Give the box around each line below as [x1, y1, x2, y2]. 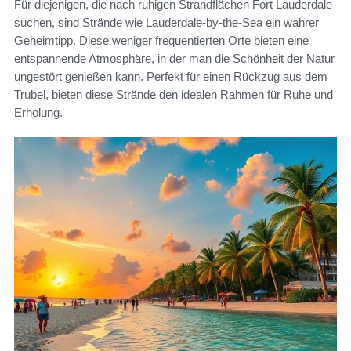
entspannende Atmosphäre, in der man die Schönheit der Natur [14, 51, 335, 65]
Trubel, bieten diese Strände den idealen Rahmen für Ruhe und [14, 87, 333, 101]
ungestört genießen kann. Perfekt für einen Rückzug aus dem [14, 69, 327, 83]
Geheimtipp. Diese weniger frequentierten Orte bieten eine [14, 33, 309, 47]
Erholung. [14, 105, 63, 119]
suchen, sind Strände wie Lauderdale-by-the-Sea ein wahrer [14, 15, 319, 29]
